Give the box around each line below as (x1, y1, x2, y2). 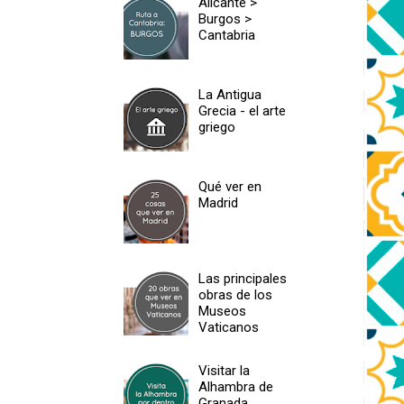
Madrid (198, 194, 239, 211)
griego (198, 118, 236, 135)
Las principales (198, 270, 288, 287)
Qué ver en (198, 178, 262, 195)
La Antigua (198, 86, 262, 103)
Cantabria (198, 26, 256, 43)
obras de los (198, 286, 273, 303)
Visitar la (198, 362, 251, 379)
